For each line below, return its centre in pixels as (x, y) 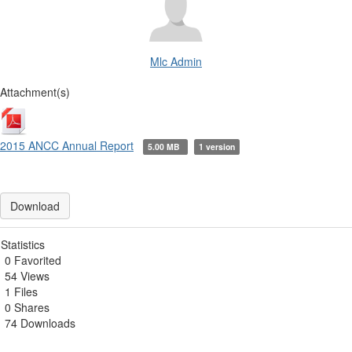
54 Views (27, 276)
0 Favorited (33, 260)
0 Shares (27, 307)
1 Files (21, 291)
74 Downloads (40, 323)
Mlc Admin (176, 61)
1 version (216, 147)
